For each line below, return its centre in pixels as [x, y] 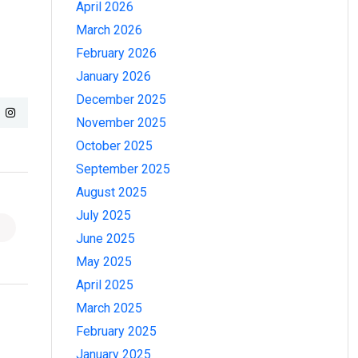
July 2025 [103, 215]
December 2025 [121, 99]
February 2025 [116, 331]
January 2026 [113, 76]
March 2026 [109, 30]
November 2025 [121, 122]
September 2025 [123, 169]
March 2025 [109, 308]
